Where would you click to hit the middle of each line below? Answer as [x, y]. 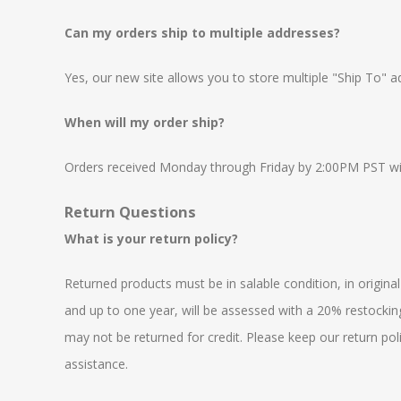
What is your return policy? [151, 239]
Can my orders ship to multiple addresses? [202, 33]
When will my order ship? [145, 122]
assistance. [96, 364]
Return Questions [130, 212]
